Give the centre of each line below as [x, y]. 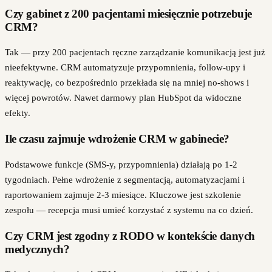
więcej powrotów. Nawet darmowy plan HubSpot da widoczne [123, 98]
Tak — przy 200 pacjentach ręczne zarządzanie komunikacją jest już [135, 53]
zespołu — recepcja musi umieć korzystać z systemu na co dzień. [129, 210]
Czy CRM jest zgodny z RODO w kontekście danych [130, 236]
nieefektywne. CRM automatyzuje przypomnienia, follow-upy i [125, 68]
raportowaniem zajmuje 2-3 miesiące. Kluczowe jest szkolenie [123, 195]
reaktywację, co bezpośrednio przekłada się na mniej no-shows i [127, 83]
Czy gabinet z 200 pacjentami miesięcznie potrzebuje [128, 13]
